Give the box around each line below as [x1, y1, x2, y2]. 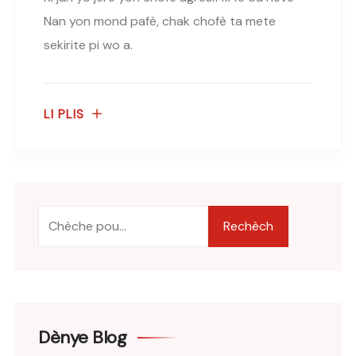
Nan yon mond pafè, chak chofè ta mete [44, 12, 276, 29]
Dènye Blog [38, 325, 126, 349]
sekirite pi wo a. [44, 36, 133, 53]
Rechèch [223, 217, 273, 234]
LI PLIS [44, 106, 84, 122]
